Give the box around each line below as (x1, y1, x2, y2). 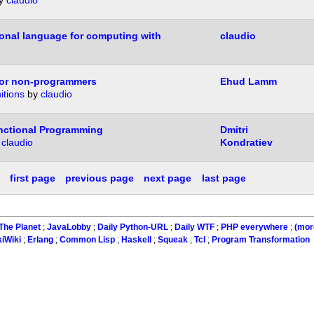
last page (201, 172, 246, 184)
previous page (65, 172, 134, 184)
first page (9, 172, 55, 184)
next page (144, 172, 192, 184)
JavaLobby (46, 222, 91, 231)
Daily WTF (174, 222, 214, 231)
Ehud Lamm (219, 76, 277, 88)
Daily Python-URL (97, 222, 168, 231)
